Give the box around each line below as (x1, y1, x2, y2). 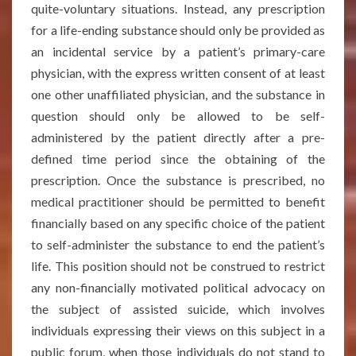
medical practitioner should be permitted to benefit (31, 194, 325, 209)
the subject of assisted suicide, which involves (31, 301, 325, 316)
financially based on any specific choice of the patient (31, 215, 325, 230)
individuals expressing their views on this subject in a (31, 323, 325, 338)
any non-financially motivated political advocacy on (31, 280, 325, 295)
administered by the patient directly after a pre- (31, 130, 325, 145)
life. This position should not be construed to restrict (31, 258, 325, 273)
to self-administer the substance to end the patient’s (31, 237, 325, 252)
